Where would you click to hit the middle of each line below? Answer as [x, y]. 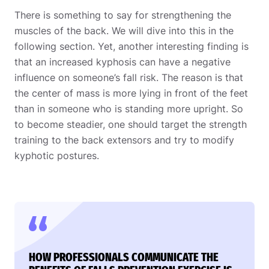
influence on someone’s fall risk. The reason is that [129, 77]
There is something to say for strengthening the [123, 15]
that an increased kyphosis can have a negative [122, 62]
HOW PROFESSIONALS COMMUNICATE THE [124, 257]
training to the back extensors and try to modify [124, 140]
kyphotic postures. [58, 155]
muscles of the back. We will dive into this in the [124, 30]
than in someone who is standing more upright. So [129, 108]
